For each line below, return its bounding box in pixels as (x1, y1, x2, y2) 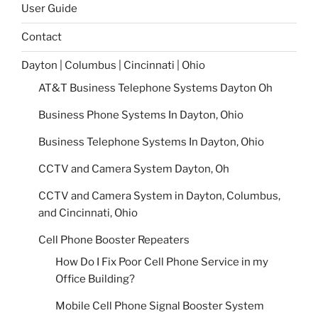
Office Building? (55, 273, 135, 286)
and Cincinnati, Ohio (38, 206, 138, 219)
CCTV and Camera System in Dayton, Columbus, (38, 189, 280, 202)
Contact (21, 31, 62, 44)
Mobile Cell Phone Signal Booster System (55, 300, 264, 313)
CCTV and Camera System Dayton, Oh (38, 162, 229, 175)
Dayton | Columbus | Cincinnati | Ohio (21, 59, 205, 72)
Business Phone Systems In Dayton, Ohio (38, 108, 243, 121)
